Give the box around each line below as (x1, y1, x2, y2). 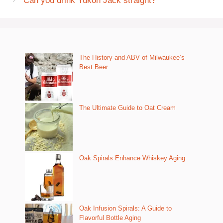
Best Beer (79, 63, 108, 71)
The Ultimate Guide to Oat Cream (79, 104, 176, 111)
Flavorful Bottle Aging (79, 214, 141, 222)
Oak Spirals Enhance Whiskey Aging (79, 154, 185, 162)
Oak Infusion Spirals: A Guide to (79, 205, 172, 212)
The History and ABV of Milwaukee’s (79, 54, 185, 61)
